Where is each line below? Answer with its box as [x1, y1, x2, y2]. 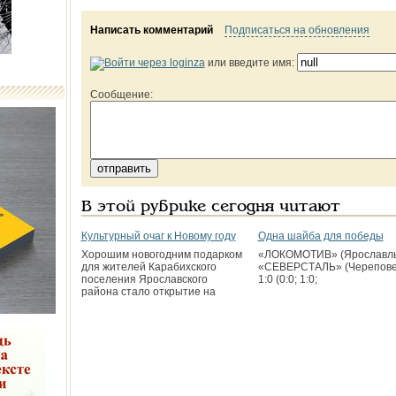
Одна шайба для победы [257, 230, 384, 242]
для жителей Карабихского [80, 261, 217, 273]
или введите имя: [204, 57, 297, 69]
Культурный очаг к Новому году [80, 230, 236, 242]
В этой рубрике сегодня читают [80, 200, 340, 215]
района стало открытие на [80, 286, 216, 298]
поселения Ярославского [80, 273, 208, 286]
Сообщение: [89, 88, 153, 101]
